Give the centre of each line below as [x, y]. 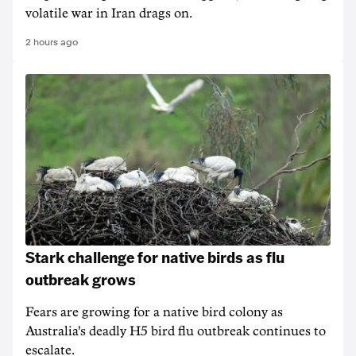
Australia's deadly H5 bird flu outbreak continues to [176, 331]
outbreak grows [81, 279]
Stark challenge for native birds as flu [155, 257]
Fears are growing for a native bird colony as [154, 312]
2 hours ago [52, 42]
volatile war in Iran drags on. [109, 14]
